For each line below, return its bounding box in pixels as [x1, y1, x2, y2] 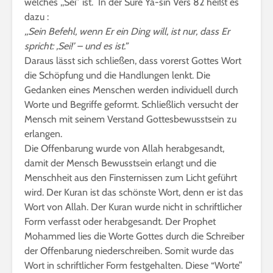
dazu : [24, 11, 49, 23]
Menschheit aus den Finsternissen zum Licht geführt [24, 172, 237, 183]
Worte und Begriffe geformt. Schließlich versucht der [24, 99, 238, 110]
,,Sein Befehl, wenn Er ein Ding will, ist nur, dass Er [24, 26, 230, 37]
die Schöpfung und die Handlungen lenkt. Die [24, 69, 210, 81]
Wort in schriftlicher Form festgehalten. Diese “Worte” [24, 260, 243, 271]
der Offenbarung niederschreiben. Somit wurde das [24, 245, 234, 257]
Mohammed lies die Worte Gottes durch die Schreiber [24, 230, 244, 242]
